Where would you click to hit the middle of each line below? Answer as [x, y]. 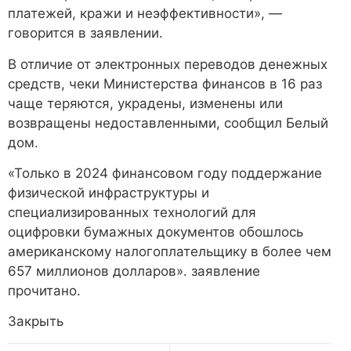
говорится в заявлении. [87, 33]
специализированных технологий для [132, 213]
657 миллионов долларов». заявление [134, 271]
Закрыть [36, 322]
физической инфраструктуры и [109, 193]
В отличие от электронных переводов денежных [168, 64]
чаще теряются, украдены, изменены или [145, 103]
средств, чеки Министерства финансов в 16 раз [165, 83]
